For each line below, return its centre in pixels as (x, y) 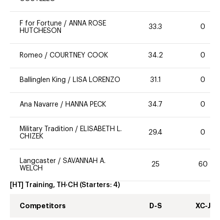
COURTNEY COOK (79, 55)
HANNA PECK (86, 104)
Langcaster (38, 161)
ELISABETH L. (101, 129)
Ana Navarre (39, 104)
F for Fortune (41, 23)
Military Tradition (46, 129)
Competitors (43, 206)
